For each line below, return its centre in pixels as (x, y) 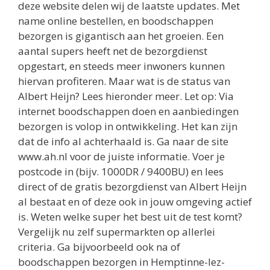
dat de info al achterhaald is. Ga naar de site (123, 142)
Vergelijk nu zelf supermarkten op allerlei (117, 232)
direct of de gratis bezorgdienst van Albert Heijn (132, 187)
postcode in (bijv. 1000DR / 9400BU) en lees (121, 172)
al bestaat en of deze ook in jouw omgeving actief (135, 202)
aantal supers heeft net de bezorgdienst (113, 51)
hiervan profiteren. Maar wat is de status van (124, 81)
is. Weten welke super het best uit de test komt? (130, 217)
